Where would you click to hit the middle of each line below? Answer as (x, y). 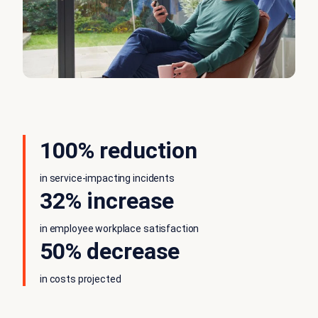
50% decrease (110, 252)
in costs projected (81, 279)
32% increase (107, 201)
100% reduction (119, 151)
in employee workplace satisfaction (120, 229)
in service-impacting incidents (107, 179)
